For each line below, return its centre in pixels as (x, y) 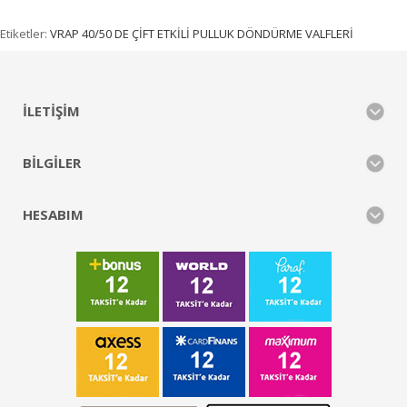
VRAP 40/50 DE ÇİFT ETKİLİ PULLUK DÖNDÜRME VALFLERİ (202, 33)
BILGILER (52, 162)
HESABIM (53, 214)
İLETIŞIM (51, 110)
